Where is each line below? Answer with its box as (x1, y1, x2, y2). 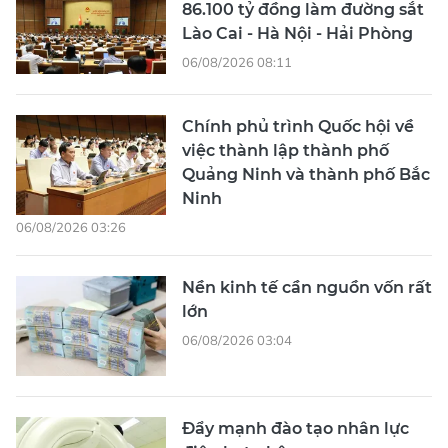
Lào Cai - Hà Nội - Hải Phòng (182, 23, 413, 43)
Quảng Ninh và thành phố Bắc (182, 164, 430, 184)
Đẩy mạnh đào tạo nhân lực (182, 418, 409, 438)
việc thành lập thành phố (182, 140, 389, 160)
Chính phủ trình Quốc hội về (182, 116, 414, 136)
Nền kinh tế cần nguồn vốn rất (182, 277, 432, 297)
